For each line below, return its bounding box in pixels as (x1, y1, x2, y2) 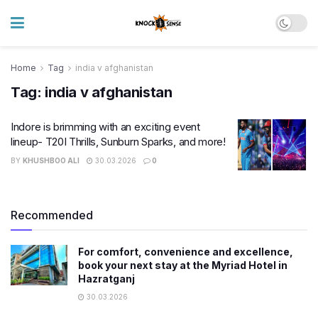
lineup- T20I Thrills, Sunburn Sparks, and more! (11, 135, 226, 148)
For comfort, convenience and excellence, (78, 245, 293, 258)
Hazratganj (78, 272, 135, 285)
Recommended (11, 207, 93, 222)
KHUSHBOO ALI (23, 156, 79, 165)
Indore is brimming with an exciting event (11, 120, 200, 133)
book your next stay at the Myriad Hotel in (78, 258, 287, 271)
